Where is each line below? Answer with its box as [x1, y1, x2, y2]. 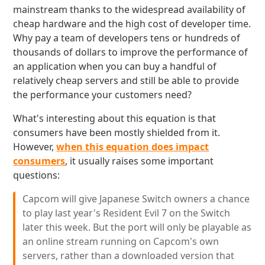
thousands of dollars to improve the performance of [13, 46, 248, 59]
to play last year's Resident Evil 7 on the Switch [22, 206, 231, 219]
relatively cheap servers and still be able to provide [13, 74, 240, 87]
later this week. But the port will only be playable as [22, 221, 252, 234]
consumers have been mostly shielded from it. [13, 126, 221, 139]
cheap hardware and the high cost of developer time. [13, 17, 251, 30]
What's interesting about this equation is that [13, 112, 216, 125]
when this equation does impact [56, 140, 209, 153]
